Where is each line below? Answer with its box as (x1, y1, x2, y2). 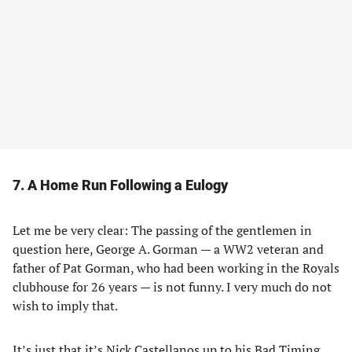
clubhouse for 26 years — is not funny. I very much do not (13, 278, 332, 295)
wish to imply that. (13, 297, 118, 314)
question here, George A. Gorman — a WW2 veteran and (13, 240, 324, 258)
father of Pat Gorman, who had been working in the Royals (13, 259, 339, 277)
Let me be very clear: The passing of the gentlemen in (13, 222, 312, 239)
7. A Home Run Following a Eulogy (13, 177, 228, 193)
